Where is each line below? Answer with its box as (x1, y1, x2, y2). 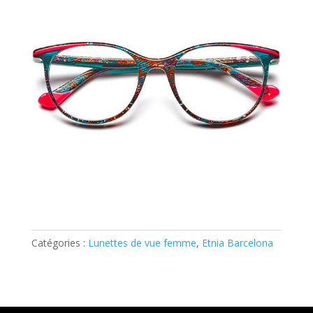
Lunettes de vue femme (87, 236, 196, 250)
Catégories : (31, 236, 88, 250)
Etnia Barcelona (201, 236, 273, 250)
